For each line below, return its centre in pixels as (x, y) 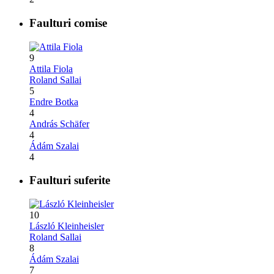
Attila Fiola (51, 68)
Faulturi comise (68, 23)
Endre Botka (54, 102)
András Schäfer (59, 124)
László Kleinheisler (67, 226)
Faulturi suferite (70, 180)
